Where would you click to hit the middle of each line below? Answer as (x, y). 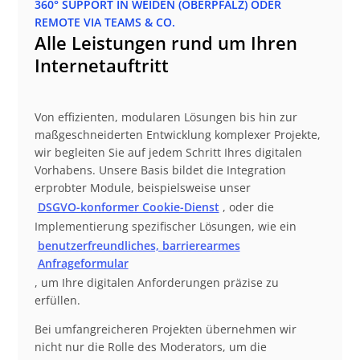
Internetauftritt (101, 65)
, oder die (248, 207)
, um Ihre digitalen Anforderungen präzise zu (156, 283)
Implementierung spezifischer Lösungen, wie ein (165, 227)
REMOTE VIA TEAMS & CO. (104, 22)
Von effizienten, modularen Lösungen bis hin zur (166, 117)
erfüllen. (57, 301)
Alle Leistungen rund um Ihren (166, 43)
